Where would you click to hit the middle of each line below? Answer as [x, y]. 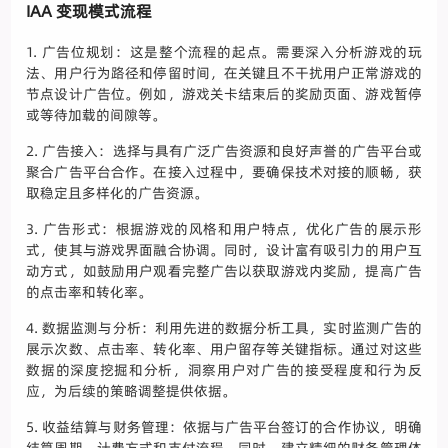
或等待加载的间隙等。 [96, 114]
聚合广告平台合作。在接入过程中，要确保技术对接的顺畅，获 [224, 171]
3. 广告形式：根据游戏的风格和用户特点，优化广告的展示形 [224, 228]
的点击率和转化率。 [89, 291]
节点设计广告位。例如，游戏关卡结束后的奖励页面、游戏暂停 [224, 93]
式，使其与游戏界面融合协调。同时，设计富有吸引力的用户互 [224, 249]
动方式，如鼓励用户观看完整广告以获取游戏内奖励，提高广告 [224, 270]
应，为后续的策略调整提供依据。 [131, 390]
